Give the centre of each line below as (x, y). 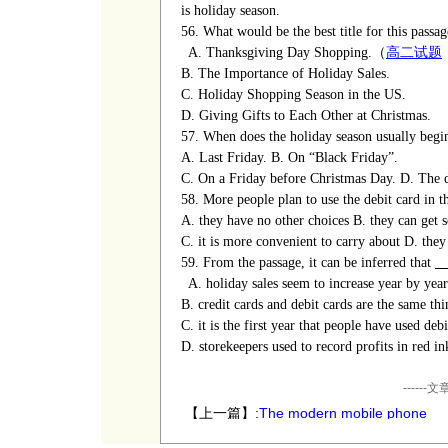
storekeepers (233, 346)
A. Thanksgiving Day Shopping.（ (287, 52)
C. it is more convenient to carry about (290, 241)
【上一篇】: (222, 413)
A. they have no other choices (265, 220)
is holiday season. (232, 10)
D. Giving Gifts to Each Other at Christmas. (306, 115)
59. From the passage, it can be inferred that (308, 262)
